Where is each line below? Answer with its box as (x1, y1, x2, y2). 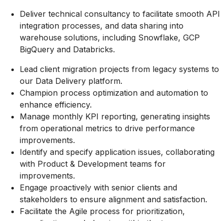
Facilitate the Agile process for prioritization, (20, 206, 185, 217)
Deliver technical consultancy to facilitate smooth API (20, 9, 220, 19)
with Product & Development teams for (20, 159, 166, 169)
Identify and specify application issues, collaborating (20, 147, 215, 157)
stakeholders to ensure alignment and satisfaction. (20, 194, 207, 205)
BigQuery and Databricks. (20, 44, 115, 55)
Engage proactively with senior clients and (20, 183, 177, 193)
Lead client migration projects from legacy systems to (20, 64, 219, 74)
